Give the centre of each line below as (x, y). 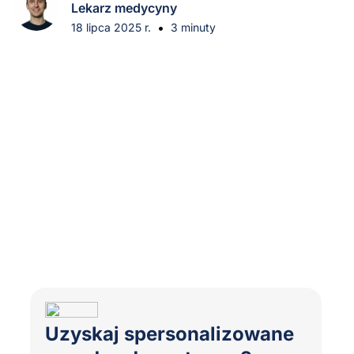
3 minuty (193, 27)
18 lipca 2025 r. (111, 27)
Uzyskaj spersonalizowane (169, 334)
